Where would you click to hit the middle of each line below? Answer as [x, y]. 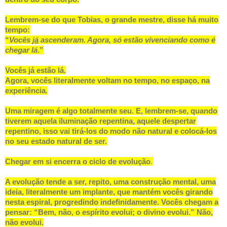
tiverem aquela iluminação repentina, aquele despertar [101, 121]
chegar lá [21, 50]
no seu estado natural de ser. [56, 141]
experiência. [26, 91]
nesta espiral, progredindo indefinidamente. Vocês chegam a [112, 202]
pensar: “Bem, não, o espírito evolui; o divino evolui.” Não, [109, 212]
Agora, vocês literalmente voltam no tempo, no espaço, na [107, 81]
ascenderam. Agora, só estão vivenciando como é [127, 40]
